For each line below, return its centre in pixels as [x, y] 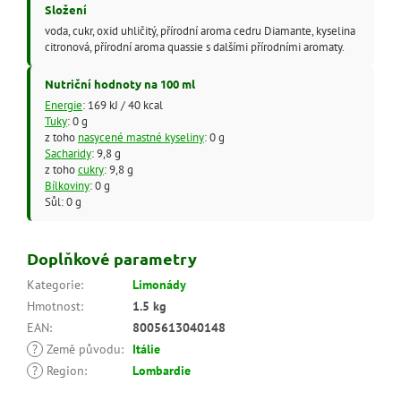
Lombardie [162, 371]
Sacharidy [68, 153]
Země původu [82, 350]
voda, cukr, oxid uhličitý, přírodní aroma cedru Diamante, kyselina [200, 30]
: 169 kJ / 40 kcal [122, 104]
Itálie [146, 350]
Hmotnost [54, 307]
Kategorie [54, 285]
